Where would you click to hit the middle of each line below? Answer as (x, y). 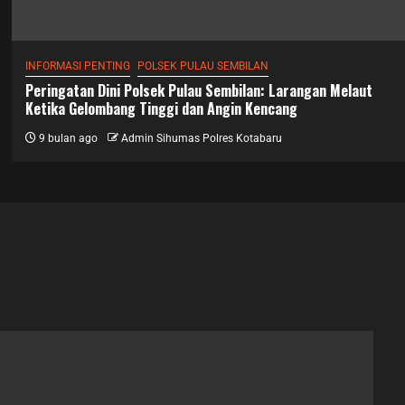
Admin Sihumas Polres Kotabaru (202, 138)
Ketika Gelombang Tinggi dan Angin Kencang (162, 108)
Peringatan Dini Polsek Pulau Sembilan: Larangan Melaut (199, 90)
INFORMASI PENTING (78, 66)
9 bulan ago (67, 138)
